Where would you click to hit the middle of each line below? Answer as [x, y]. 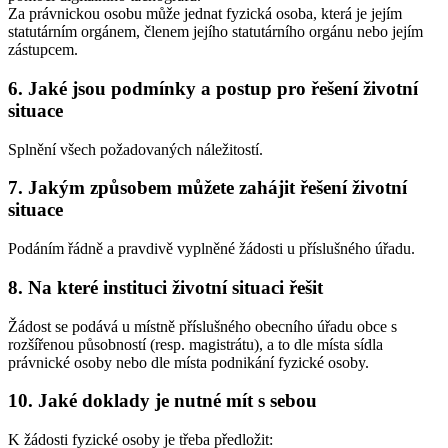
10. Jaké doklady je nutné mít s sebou [162, 401]
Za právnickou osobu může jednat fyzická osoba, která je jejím [205, 14]
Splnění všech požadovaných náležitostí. [135, 149]
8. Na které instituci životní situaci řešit [165, 287]
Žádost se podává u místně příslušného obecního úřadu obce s [202, 326]
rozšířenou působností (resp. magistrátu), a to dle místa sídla [195, 344]
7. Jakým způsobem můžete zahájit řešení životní [207, 188]
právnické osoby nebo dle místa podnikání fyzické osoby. [188, 362]
